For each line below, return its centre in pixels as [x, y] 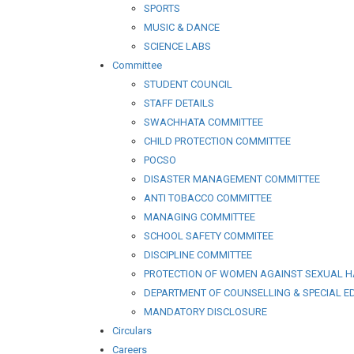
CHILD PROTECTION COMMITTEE [217, 141]
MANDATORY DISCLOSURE [205, 311]
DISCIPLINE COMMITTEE [198, 254]
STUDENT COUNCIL [188, 84]
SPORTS [162, 8]
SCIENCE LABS [177, 46]
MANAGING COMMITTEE [200, 217]
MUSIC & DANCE [182, 27]
